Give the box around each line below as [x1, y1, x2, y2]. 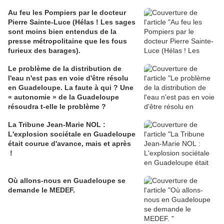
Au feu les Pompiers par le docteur [8, 8, 126, 17]
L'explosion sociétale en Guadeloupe [8, 130, 135, 138]
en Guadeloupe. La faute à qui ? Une [8, 83, 133, 92]
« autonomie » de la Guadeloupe [8, 93, 119, 101]
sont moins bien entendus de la [8, 27, 116, 36]
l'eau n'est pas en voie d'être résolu [8, 74, 128, 82]
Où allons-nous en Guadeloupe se [8, 176, 125, 185]
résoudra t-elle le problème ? [8, 102, 106, 111]
